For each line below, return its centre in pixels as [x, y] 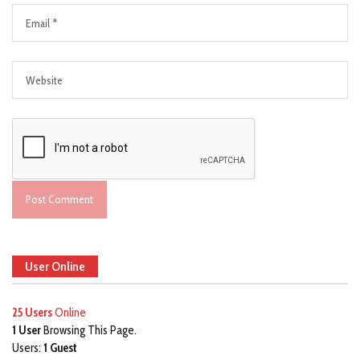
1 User [27, 331]
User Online [55, 267]
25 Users [32, 313]
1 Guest [60, 348]
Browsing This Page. [89, 331]
